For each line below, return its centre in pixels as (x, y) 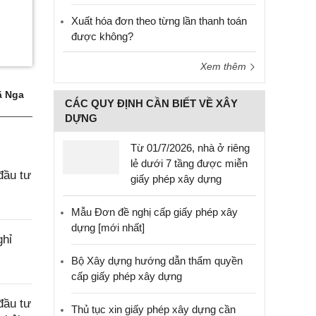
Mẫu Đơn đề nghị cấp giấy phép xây (154, 212)
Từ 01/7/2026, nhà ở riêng (190, 148)
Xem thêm (225, 66)
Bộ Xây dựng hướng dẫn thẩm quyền (157, 261)
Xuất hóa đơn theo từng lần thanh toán (159, 21)
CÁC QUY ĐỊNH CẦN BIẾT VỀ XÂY (151, 103)
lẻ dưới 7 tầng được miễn (189, 163)
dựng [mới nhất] (108, 227)
